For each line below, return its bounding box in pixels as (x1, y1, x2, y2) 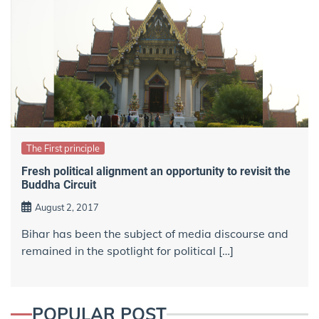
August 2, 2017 (35, 202, 99, 214)
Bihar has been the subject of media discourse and (21, 226, 288, 241)
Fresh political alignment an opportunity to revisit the (21, 164, 291, 178)
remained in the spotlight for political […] (21, 244, 234, 258)
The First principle (26, 142, 100, 155)
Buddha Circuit (21, 177, 96, 192)
